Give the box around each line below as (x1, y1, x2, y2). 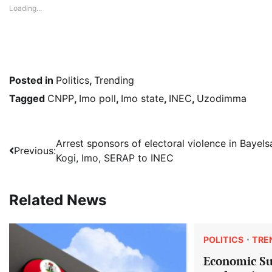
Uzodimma (197, 92, 246, 105)
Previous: (14, 144, 56, 157)
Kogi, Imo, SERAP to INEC (56, 152, 174, 165)
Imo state (121, 92, 164, 105)
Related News (9, 191, 106, 209)
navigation (8, 159, 84, 177)
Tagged (9, 92, 47, 105)
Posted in (9, 74, 56, 87)
